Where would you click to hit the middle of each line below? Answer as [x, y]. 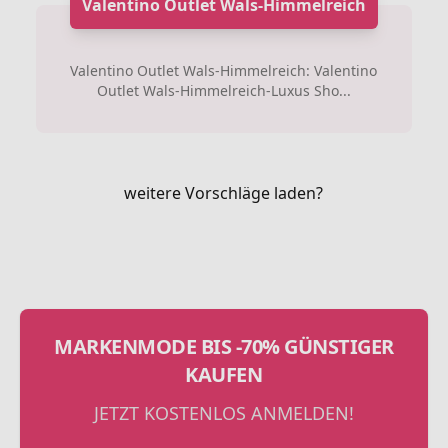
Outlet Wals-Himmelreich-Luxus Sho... [223, 90]
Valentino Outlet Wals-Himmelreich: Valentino [224, 70]
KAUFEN [224, 374]
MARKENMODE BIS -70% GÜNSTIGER [224, 346]
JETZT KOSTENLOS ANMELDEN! [223, 413]
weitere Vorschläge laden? [224, 193]
